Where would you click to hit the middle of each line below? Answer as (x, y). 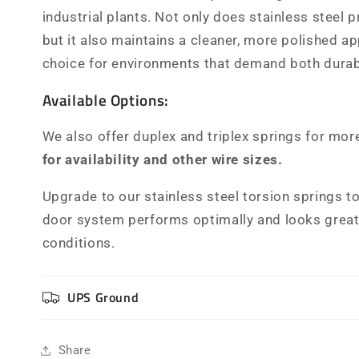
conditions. (79, 242)
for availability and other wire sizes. (162, 160)
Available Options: (105, 101)
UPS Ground (103, 297)
